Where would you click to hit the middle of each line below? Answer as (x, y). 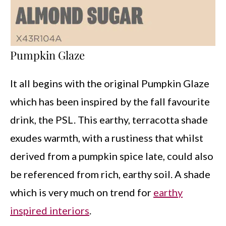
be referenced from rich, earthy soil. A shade (110, 174)
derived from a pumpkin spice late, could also (112, 156)
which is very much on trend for (82, 192)
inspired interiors (50, 210)
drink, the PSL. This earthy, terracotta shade (109, 120)
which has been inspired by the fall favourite (110, 101)
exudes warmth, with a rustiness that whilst (107, 138)
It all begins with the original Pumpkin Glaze (110, 83)
